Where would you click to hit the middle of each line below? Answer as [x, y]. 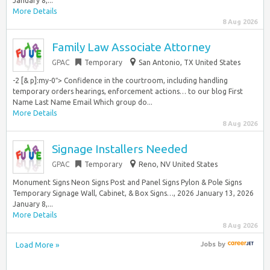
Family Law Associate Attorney [131, 47]
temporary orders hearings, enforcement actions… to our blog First [128, 91]
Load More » [37, 245]
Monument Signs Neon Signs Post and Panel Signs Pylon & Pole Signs [127, 182]
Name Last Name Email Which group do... [83, 102]
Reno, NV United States [178, 164]
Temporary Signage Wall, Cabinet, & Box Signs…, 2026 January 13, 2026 [133, 193]
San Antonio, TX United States [190, 62]
